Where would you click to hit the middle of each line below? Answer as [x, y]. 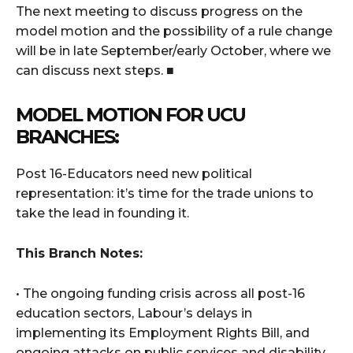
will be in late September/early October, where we [173, 51]
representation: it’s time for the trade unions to [165, 193]
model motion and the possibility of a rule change [174, 31]
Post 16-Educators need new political [134, 174]
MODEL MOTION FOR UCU [130, 115]
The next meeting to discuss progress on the [159, 11]
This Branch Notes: [79, 253]
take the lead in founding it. [102, 213]
